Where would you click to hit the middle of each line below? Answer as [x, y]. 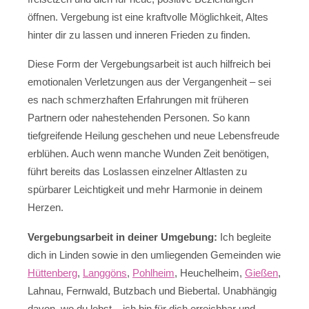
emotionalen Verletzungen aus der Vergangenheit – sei [149, 82]
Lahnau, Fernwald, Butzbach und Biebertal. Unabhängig [152, 290]
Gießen [261, 272]
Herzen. [46, 208]
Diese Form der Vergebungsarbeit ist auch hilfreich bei [149, 64]
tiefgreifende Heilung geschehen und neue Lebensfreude [153, 136]
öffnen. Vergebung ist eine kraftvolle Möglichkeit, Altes [148, 17]
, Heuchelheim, [210, 272]
